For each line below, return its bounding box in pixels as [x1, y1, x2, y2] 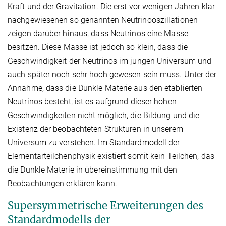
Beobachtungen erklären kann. [8, 178, 117, 188]
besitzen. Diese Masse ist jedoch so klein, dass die [8, 42, 188, 52]
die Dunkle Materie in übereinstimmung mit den [8, 164, 178, 175]
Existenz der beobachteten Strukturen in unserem [8, 124, 183, 134]
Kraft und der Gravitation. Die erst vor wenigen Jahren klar [8, 1, 215, 11]
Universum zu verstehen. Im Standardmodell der [8, 137, 180, 147]
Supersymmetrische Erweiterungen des [8, 199, 203, 212]
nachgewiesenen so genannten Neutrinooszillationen [8, 15, 198, 25]
